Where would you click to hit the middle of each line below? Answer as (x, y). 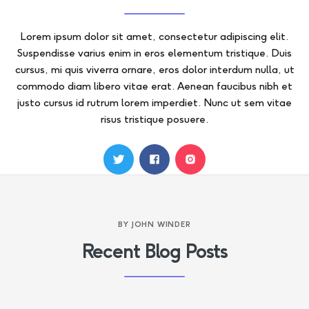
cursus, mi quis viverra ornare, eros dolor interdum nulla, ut (154, 69)
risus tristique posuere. (154, 119)
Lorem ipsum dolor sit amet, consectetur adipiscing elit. (154, 36)
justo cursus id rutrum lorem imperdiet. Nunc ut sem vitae (154, 102)
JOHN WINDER (161, 224)
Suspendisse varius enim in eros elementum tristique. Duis (154, 53)
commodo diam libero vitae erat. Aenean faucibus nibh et (154, 86)
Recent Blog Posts (154, 251)
